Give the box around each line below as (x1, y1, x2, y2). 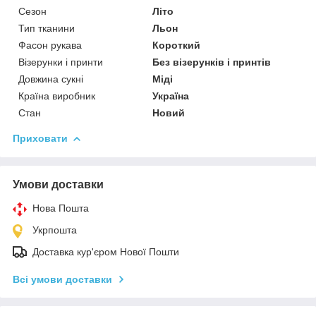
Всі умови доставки (13, 273, 112, 285)
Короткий (152, 39, 201, 51)
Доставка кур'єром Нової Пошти (32, 245, 179, 257)
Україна (152, 90, 190, 102)
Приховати (13, 132, 68, 144)
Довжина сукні (18, 73, 83, 85)
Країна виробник (18, 90, 95, 102)
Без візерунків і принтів (152, 56, 272, 68)
